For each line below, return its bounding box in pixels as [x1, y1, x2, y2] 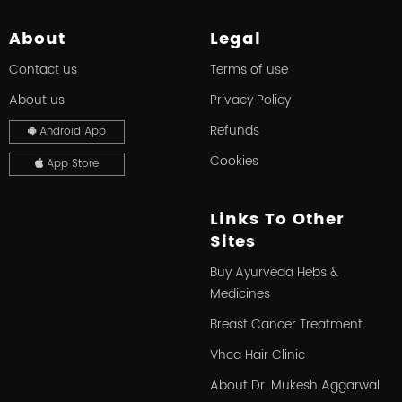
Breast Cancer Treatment [210, 314, 363, 336]
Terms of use [210, 59, 288, 81]
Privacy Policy [210, 90, 291, 111]
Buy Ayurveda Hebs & [210, 262, 338, 284]
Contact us [9, 59, 77, 81]
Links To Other [210, 206, 345, 233]
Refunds [210, 120, 259, 142]
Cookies [210, 151, 258, 172]
